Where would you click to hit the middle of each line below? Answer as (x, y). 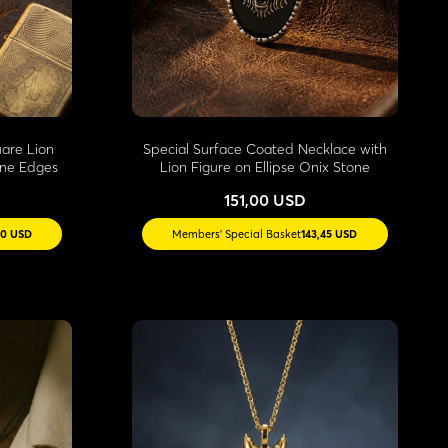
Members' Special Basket (237, 233)
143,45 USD (329, 233)
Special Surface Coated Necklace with (264, 148)
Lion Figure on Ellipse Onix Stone (264, 166)
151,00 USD (264, 199)
